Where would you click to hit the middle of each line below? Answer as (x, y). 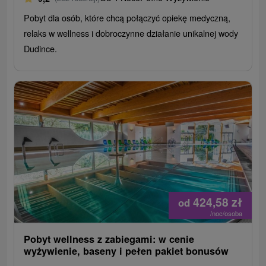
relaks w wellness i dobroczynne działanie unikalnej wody (131, 33)
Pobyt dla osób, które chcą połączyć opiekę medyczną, (127, 18)
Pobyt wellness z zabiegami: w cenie (109, 239)
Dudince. (41, 49)
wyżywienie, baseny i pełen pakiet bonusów (126, 251)
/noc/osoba (226, 213)
